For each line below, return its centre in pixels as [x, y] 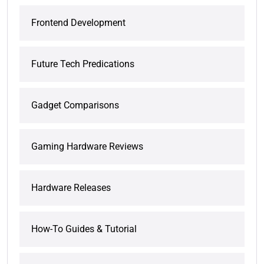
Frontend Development [78, 23]
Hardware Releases [71, 188]
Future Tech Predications [83, 64]
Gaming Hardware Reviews [87, 147]
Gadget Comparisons [75, 105]
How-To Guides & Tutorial [84, 229]
